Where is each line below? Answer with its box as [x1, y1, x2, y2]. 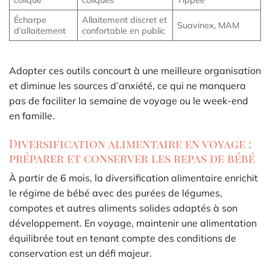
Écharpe [14, 14, 47, 26]
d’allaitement [14, 25, 66, 37]
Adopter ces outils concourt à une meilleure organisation [9, 64, 261, 77]
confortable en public [82, 25, 166, 37]
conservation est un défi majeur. [9, 247, 152, 260]
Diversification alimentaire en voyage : [9, 135, 251, 151]
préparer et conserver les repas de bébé [9, 149, 255, 166]
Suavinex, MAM [177, 20, 240, 31]
